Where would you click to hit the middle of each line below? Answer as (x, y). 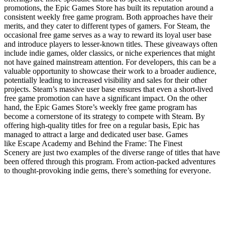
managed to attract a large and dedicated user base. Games (96, 134)
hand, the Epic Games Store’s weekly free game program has (100, 107)
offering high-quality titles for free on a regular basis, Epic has (102, 125)
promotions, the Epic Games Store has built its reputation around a (109, 8)
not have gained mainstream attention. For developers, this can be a (110, 62)
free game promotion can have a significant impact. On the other (105, 98)
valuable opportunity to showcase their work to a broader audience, (110, 71)
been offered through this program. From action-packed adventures (110, 161)
